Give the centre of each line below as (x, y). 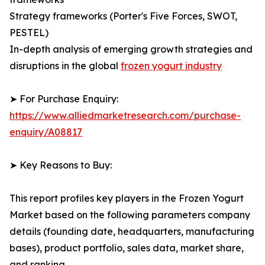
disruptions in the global (65, 66)
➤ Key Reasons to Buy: (61, 165)
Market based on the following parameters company (130, 215)
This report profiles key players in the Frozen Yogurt (127, 198)
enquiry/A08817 (46, 132)
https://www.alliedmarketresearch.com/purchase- (125, 116)
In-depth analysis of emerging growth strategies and (131, 49)
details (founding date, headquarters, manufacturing (132, 232)
